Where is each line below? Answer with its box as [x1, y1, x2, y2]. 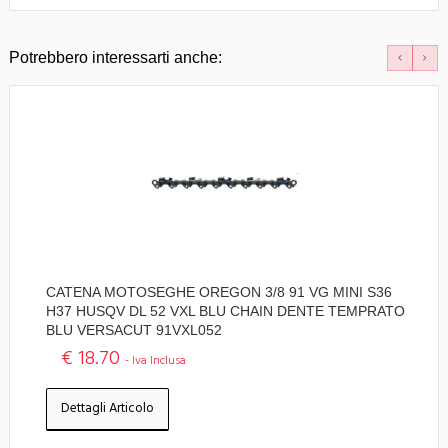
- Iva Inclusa [125, 350, 186, 371]
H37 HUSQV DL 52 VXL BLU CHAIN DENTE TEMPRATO [46, 302, 405, 319]
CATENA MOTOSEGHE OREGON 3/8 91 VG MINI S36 [46, 283, 392, 300]
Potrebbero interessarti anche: [9, 48, 222, 66]
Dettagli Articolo [61, 397, 154, 419]
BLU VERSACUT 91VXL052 [46, 321, 222, 338]
